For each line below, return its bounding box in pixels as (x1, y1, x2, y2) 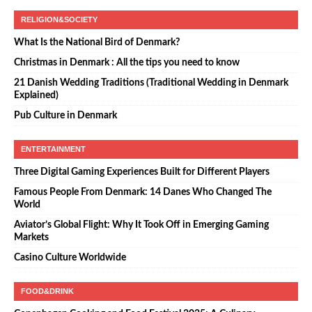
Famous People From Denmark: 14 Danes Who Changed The (14, 187, 272, 198)
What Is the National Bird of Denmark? (14, 38, 180, 48)
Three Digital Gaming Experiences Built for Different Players (14, 167, 270, 178)
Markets (14, 233, 49, 243)
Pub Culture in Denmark (14, 111, 117, 121)
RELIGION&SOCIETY (21, 15, 97, 24)
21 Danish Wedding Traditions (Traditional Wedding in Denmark (14, 78, 288, 88)
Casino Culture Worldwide (14, 253, 126, 263)
